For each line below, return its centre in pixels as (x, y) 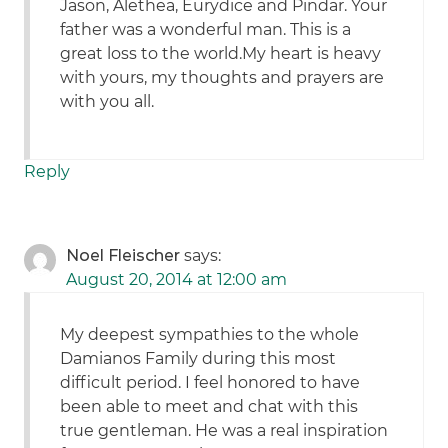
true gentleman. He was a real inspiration (224, 431)
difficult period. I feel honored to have (210, 383)
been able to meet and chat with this (209, 407)
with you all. (107, 102)
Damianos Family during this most (198, 359)
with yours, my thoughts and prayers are (222, 78)
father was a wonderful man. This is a (206, 30)
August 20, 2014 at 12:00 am (177, 280)
